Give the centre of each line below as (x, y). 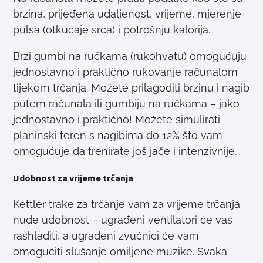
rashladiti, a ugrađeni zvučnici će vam (106, 236)
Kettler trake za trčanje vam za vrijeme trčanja (127, 204)
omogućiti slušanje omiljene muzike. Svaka (120, 252)
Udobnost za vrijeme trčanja (73, 178)
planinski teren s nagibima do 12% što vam (118, 135)
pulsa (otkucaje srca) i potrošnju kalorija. (112, 30)
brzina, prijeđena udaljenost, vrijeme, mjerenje (127, 14)
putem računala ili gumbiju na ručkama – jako (127, 104)
